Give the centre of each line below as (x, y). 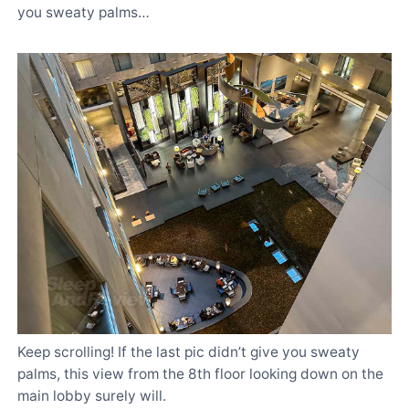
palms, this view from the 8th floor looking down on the (200, 374)
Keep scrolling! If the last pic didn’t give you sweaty (189, 352)
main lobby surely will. (92, 396)
